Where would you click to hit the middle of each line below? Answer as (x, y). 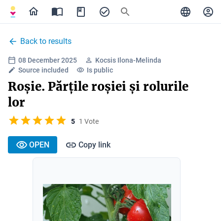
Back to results (46, 41)
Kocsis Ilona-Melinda (128, 60)
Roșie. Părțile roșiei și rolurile (98, 87)
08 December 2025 (48, 60)
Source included (43, 70)
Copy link (94, 145)
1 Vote (89, 121)
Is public (100, 70)
